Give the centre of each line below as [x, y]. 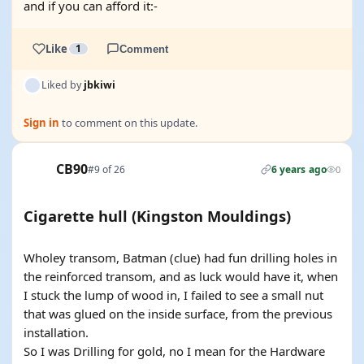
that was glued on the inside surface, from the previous [178, 314]
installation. [56, 332]
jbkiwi [100, 85]
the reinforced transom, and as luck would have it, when [181, 276]
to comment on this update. [128, 123]
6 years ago [299, 169]
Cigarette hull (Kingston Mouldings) [157, 216]
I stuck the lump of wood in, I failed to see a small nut [173, 295]
